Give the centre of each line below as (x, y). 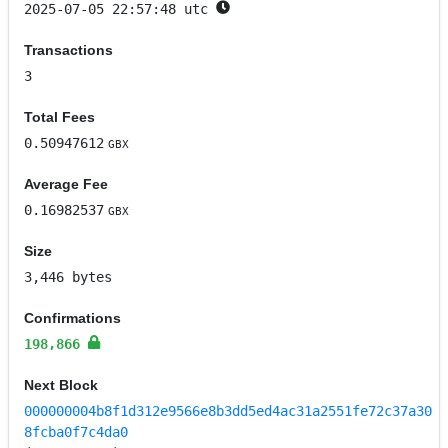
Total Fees (60, 117)
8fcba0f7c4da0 (76, 432)
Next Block (61, 385)
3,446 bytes (68, 277)
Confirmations (73, 318)
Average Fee (66, 184)
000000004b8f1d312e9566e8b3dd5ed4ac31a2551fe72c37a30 (228, 411)
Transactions (69, 50)
